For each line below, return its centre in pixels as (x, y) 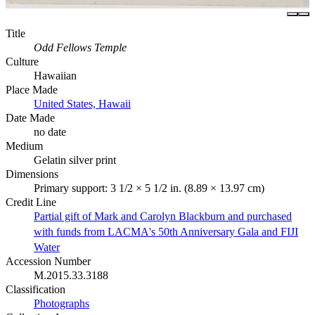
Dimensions (32, 174)
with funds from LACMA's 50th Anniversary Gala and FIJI (166, 231)
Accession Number (48, 261)
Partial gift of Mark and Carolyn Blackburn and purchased (163, 216)
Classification (36, 289)
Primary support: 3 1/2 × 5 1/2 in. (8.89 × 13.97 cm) (149, 188)
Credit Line (31, 202)
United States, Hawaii (82, 103)
